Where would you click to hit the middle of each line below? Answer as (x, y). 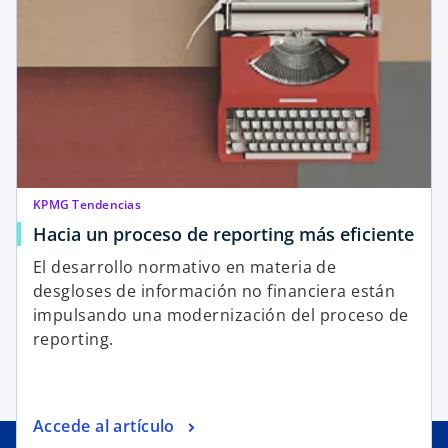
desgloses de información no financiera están (214, 291)
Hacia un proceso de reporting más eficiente (223, 234)
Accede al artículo (104, 426)
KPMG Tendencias (87, 205)
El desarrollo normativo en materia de (185, 267)
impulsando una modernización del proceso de (221, 315)
